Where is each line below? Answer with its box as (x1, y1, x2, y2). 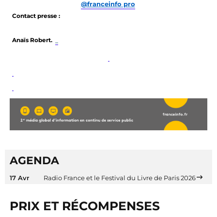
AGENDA (10, 154, 59, 167)
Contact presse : (12, 12, 60, 19)
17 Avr (10, 174, 29, 182)
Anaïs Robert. (12, 36, 54, 44)
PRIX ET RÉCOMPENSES (10, 199, 160, 213)
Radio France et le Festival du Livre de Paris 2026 (44, 174, 196, 182)
